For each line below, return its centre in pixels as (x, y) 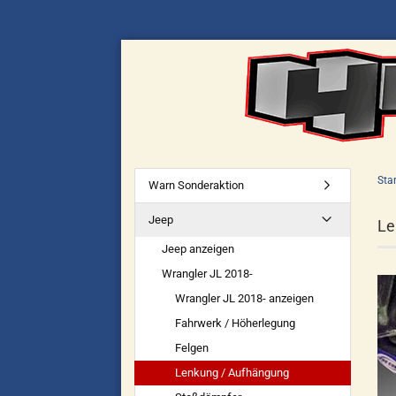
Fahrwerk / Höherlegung (235, 323)
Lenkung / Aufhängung (232, 373)
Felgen (192, 348)
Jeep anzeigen (198, 249)
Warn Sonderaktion (196, 185)
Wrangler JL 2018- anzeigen (244, 298)
